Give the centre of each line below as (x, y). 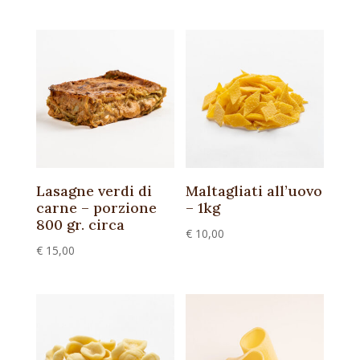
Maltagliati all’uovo (254, 190)
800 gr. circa (80, 224)
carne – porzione (96, 207)
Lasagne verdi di (94, 190)
